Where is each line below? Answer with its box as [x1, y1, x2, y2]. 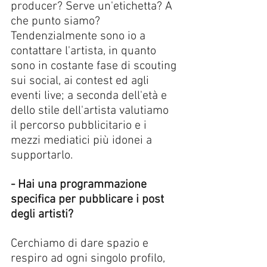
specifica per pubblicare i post [11, 192, 167, 207]
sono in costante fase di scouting [11, 58, 179, 73]
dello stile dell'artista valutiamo [11, 103, 172, 118]
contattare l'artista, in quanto [11, 44, 159, 58]
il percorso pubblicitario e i [11, 118, 150, 133]
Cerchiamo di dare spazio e [11, 236, 151, 251]
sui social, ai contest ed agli [11, 73, 152, 88]
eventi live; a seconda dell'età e [11, 88, 170, 103]
